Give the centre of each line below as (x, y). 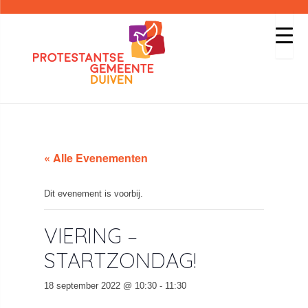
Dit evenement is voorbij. (93, 194)
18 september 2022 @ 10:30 (100, 286)
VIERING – (91, 236)
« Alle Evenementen (96, 158)
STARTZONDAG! (120, 261)
